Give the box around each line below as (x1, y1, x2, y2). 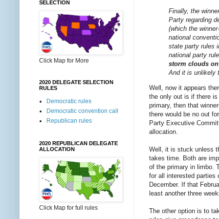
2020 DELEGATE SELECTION (39, 79, 113, 85)
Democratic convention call (46, 108, 118, 114)
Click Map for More (39, 57, 89, 64)
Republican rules (46, 117, 92, 124)
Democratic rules (46, 98, 91, 105)
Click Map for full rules (39, 204, 98, 211)
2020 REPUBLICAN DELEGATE (39, 140, 118, 146)
